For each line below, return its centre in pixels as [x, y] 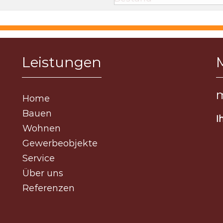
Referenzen [49, 188]
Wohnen [42, 128]
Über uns [43, 173]
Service [39, 158]
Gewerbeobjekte [60, 143]
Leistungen [62, 62]
